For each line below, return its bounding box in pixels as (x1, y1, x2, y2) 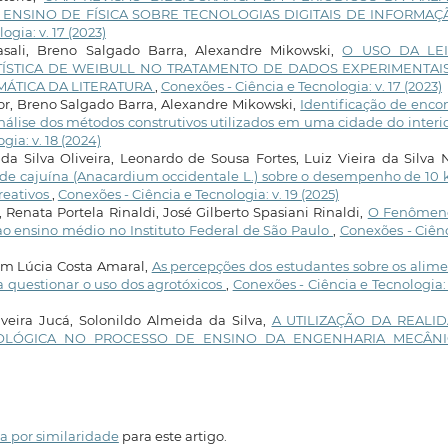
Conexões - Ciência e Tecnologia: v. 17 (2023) (160, 77, 442, 94)
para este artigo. (118, 428, 227, 444)
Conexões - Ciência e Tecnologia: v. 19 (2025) (57, 185, 339, 202)
